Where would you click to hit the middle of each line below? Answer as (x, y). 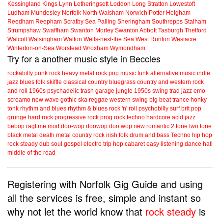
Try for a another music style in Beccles (84, 59)
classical (75, 82)
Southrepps (167, 22)
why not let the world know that (76, 212)
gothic (69, 100)
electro (93, 144)
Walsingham (45, 40)
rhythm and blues (43, 109)
